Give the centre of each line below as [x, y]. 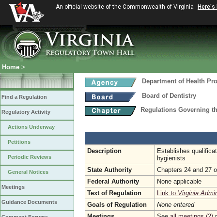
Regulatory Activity [26, 112]
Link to [167, 193]
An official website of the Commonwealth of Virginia [125, 7]
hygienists [171, 158]
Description [104, 151]
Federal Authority [113, 181]
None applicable [179, 181]
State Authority [109, 170]
